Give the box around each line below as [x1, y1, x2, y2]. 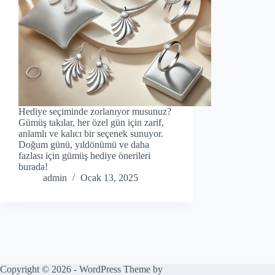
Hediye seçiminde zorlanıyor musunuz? [18, 106, 171, 117]
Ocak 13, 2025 [80, 172, 138, 184]
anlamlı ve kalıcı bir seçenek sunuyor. [18, 128, 163, 139]
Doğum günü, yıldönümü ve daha [18, 139, 149, 150]
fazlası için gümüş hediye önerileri [18, 150, 150, 161]
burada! [18, 161, 48, 172]
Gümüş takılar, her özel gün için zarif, [18, 117, 164, 128]
